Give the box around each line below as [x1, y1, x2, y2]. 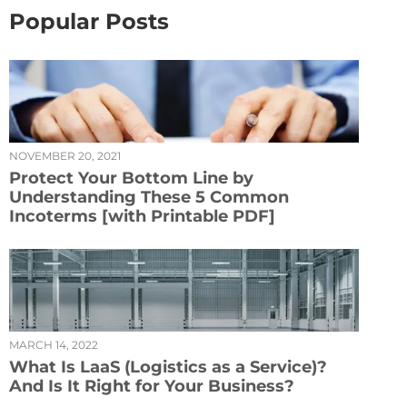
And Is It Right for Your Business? [9, 375, 294, 396]
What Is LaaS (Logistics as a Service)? [9, 356, 327, 377]
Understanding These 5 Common [9, 186, 289, 207]
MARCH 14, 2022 [9, 337, 98, 352]
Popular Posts [9, 7, 169, 35]
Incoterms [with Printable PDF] [9, 205, 275, 226]
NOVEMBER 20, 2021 [9, 148, 121, 163]
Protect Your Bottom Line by [9, 167, 253, 188]
